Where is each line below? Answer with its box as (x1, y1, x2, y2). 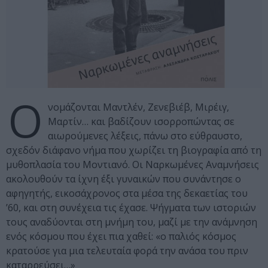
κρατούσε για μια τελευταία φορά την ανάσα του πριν (6, 244, 248, 258)
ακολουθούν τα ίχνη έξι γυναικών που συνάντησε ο (6, 172, 241, 186)
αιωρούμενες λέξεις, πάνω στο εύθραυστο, (48, 129, 242, 143)
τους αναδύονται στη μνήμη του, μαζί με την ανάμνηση (6, 215, 257, 229)
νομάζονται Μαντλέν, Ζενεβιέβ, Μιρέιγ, (48, 100, 229, 114)
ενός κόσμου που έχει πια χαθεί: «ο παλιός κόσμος (6, 230, 236, 243)
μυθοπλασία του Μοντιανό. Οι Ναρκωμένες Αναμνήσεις (6, 158, 259, 172)
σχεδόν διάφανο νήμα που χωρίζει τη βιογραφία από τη (6, 144, 261, 157)
